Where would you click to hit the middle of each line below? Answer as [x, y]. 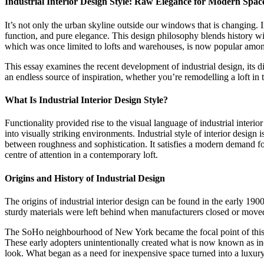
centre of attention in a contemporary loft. [81, 155]
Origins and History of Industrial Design [85, 178]
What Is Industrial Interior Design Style [84, 100]
